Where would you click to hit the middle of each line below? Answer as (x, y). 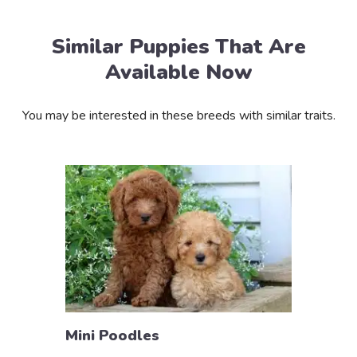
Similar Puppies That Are (178, 47)
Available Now (178, 73)
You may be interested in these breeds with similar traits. (178, 116)
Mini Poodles (113, 336)
